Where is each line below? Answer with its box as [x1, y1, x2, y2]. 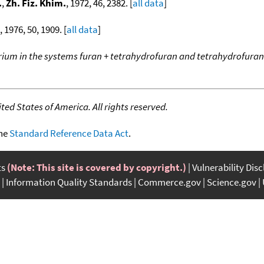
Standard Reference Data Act [9, 126, 128, 140]
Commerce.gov [138, 175, 201, 189]
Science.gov [207, 175, 256, 189]
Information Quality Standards [6, 175, 132, 189]
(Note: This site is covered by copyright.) [7, 160, 186, 174]
